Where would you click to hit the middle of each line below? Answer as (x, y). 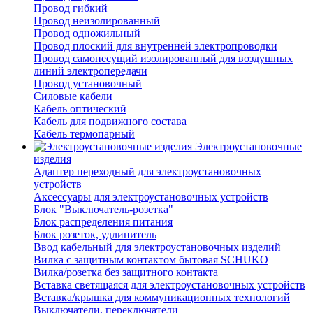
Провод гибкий (71, 8)
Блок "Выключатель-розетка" (103, 210)
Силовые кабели (73, 96)
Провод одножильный (87, 34)
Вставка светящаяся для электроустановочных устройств (169, 285)
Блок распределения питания (103, 222)
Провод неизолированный (97, 21)
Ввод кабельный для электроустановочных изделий (157, 247)
